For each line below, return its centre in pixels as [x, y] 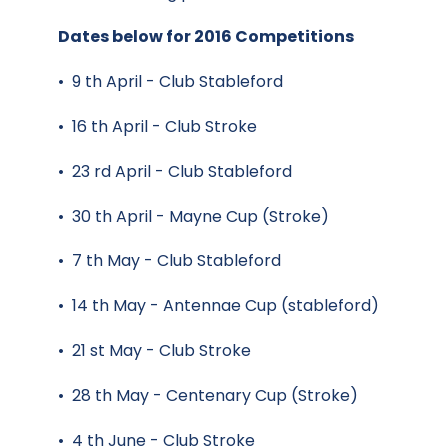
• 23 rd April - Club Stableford [175, 171]
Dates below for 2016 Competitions [206, 37]
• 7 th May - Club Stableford [169, 261]
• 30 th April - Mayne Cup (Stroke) [193, 216]
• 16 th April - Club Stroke [157, 126]
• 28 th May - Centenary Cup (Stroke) [208, 395]
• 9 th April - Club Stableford [170, 82]
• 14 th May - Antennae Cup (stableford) [218, 306]
